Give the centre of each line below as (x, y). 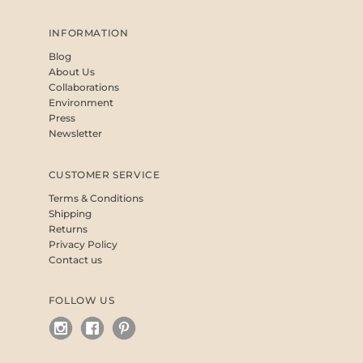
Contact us (75, 259)
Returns (68, 228)
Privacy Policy (83, 244)
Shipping (70, 213)
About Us (71, 71)
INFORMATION (88, 32)
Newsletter (75, 133)
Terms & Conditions (96, 198)
